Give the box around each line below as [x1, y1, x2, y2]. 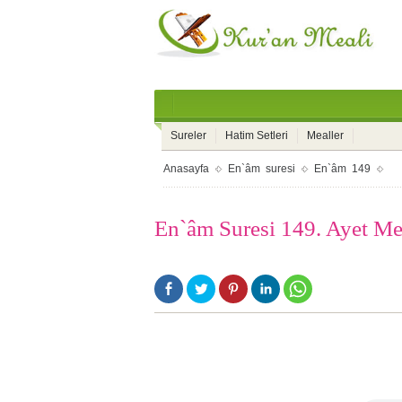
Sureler [170, 129, 206, 142]
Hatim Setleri [225, 129, 288, 142]
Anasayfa [163, 162, 209, 175]
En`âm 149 [314, 162, 371, 175]
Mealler [307, 129, 344, 142]
